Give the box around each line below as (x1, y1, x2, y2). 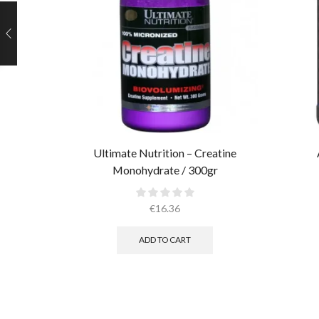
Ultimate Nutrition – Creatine (93, 146, 237, 160)
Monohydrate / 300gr (112, 163, 218, 177)
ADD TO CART (139, 234, 192, 246)
